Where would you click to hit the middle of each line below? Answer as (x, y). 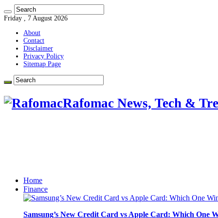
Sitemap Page (42, 64)
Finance (36, 189)
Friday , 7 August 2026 (36, 18)
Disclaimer (38, 48)
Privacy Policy (44, 56)
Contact (34, 41)
